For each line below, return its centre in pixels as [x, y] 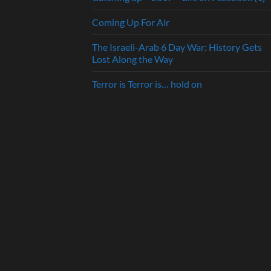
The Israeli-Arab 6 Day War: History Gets [177, 47]
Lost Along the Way [132, 59]
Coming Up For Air [131, 22]
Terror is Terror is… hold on [147, 84]
